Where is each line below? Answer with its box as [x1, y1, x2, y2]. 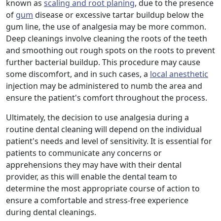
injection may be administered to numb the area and [6, 80, 202, 92]
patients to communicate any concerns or [6, 147, 162, 159]
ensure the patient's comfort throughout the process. [6, 92, 207, 104]
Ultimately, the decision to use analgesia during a [6, 112, 189, 123]
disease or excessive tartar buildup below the [33, 9, 204, 21]
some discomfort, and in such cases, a [6, 69, 150, 80]
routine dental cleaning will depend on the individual [6, 124, 202, 135]
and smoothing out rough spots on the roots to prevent [6, 45, 215, 56]
